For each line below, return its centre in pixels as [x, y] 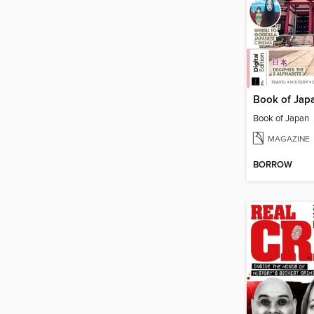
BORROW [273, 165]
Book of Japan [281, 119]
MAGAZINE [289, 139]
